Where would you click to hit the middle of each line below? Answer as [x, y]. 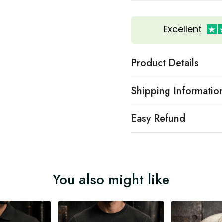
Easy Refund [158, 118]
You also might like [111, 179]
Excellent [182, 29]
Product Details [165, 63]
